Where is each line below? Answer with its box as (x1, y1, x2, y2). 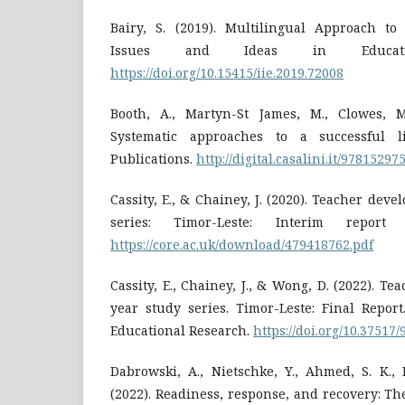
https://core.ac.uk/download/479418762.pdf (110, 235, 373, 253)
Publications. (110, 149, 196, 167)
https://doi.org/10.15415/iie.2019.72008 (110, 63, 344, 81)
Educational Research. (110, 321, 253, 339)
